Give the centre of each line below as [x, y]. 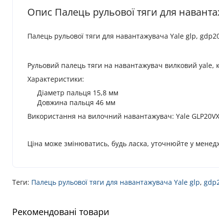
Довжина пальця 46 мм [76, 103]
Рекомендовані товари [61, 212]
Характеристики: [56, 79]
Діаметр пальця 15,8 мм [78, 93]
